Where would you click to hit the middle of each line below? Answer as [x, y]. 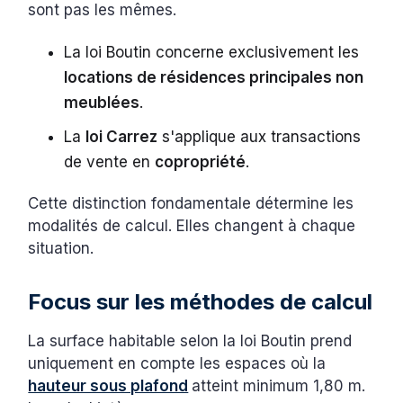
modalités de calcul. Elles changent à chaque [192, 225]
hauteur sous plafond [108, 385]
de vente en [110, 161]
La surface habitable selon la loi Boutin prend [190, 340]
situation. [61, 248]
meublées [102, 102]
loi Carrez [122, 136]
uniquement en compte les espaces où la [177, 363]
